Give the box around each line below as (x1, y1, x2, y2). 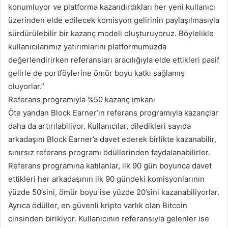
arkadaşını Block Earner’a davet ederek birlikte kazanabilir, (8, 134, 216, 145)
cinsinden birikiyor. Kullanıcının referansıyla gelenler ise (8, 214, 209, 224)
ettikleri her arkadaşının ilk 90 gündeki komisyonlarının (8, 174, 205, 184)
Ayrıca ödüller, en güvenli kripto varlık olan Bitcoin (8, 201, 187, 211)
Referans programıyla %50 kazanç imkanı (8, 95, 155, 105)
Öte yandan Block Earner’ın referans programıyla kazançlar (8, 108, 218, 118)
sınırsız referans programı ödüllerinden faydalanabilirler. (8, 148, 210, 158)
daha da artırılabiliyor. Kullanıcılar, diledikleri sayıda (8, 121, 191, 131)
